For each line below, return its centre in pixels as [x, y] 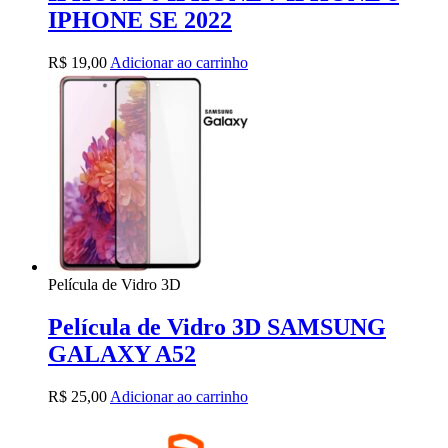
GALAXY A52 [122, 354]
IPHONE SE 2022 [140, 20]
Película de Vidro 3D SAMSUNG [217, 327]
